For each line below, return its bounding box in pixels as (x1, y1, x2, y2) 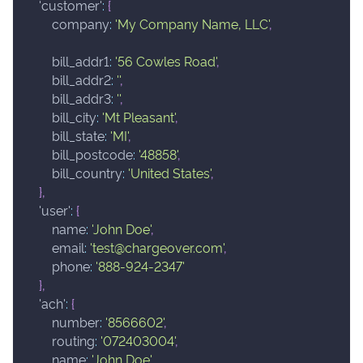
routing (52, 331, 95, 350)
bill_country (52, 164, 122, 182)
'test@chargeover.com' (90, 238, 224, 257)
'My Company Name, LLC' (115, 15, 269, 33)
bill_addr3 (52, 89, 111, 108)
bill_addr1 (52, 52, 109, 70)
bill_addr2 (52, 70, 111, 89)
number (52, 313, 100, 331)
